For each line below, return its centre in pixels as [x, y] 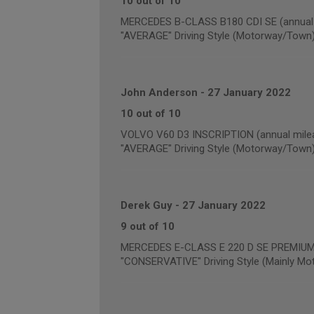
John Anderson [159, 93]
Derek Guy [146, 205]
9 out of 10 [147, 226]
